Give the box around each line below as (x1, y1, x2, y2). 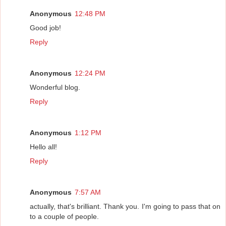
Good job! (30, 24, 61, 32)
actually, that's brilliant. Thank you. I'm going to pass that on (30, 202, 220, 211)
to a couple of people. (30, 212, 99, 221)
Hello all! (30, 143, 57, 151)
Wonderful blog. (30, 83, 80, 92)
